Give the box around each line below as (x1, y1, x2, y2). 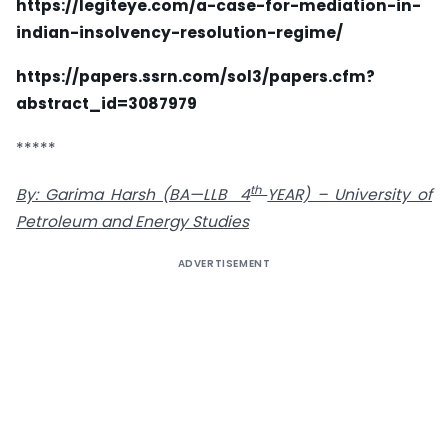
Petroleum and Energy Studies (16, 211, 249, 233)
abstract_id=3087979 (16, 93, 197, 115)
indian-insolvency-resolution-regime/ (16, 21, 343, 43)
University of (334, 184, 433, 206)
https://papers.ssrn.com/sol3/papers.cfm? (16, 66, 375, 88)
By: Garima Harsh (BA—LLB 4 (16, 184, 251, 206)
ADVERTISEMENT (177, 256, 271, 272)
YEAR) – (267, 184, 335, 206)
